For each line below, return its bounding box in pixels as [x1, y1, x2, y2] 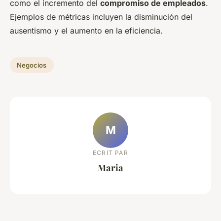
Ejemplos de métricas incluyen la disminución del [10, 12, 192, 22]
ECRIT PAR [93, 148, 128, 156]
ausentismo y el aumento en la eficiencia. [10, 26, 163, 36]
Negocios [17, 61, 47, 70]
